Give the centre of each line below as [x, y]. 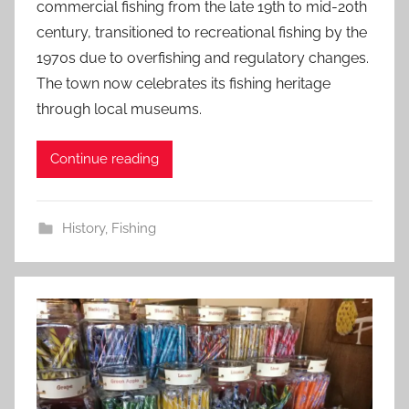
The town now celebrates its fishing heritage [184, 83]
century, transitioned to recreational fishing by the [202, 32]
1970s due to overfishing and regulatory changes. [203, 58]
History [83, 228]
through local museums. [119, 109]
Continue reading [105, 159]
